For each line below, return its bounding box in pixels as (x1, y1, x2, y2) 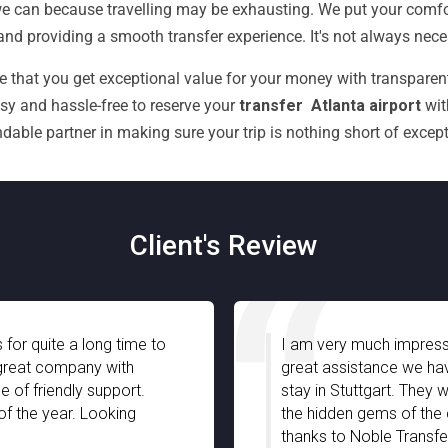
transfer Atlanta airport (239, 96, 421, 115)
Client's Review (130, 229, 318, 262)
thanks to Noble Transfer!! (87, 427, 266, 446)
